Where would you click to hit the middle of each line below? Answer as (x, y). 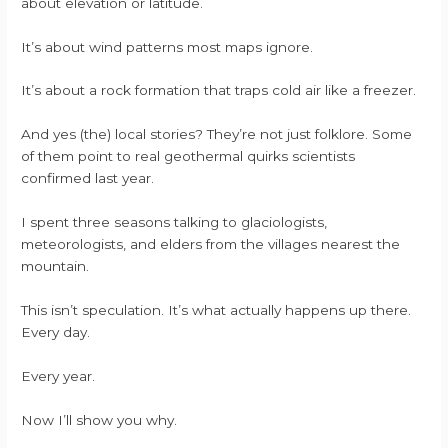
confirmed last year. (88, 178)
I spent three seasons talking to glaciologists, (174, 222)
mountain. (55, 266)
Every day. (56, 332)
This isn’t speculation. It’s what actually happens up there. (216, 310)
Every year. (58, 375)
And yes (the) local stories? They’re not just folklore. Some (217, 134)
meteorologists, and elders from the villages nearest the (211, 244)
